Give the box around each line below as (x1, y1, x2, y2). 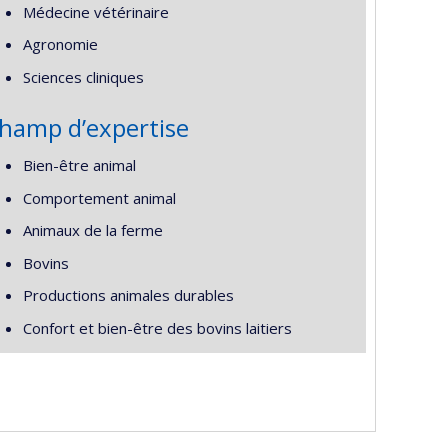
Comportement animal (22, 187, 176, 208)
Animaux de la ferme (22, 220, 163, 240)
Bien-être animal (22, 155, 136, 175)
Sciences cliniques (22, 66, 144, 87)
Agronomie (22, 34, 98, 54)
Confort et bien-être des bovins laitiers (22, 317, 292, 338)
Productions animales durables (22, 285, 234, 305)
